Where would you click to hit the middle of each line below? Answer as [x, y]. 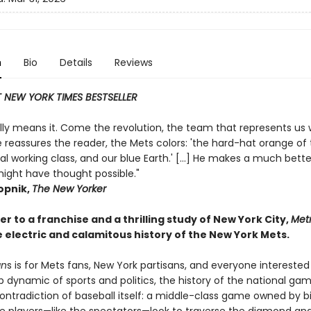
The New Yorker [69, 189]
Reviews [133, 62]
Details [76, 62]
